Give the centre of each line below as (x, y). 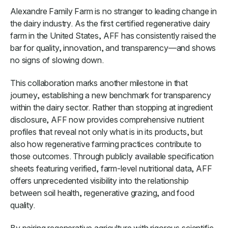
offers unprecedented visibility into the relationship (99, 180)
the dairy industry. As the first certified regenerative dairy (110, 23)
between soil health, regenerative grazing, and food (102, 193)
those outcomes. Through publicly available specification (112, 156)
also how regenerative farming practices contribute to (106, 144)
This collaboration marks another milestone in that (99, 83)
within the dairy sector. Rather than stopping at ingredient (111, 107)
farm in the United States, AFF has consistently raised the (113, 35)
